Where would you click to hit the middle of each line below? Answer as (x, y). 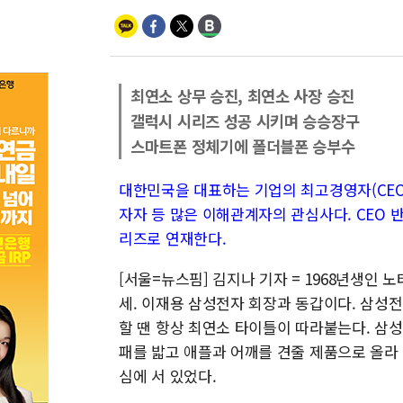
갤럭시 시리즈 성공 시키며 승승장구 (245, 121)
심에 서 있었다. (168, 376)
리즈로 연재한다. (173, 238)
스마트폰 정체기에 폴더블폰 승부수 (243, 146)
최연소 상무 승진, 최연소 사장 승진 (242, 96)
